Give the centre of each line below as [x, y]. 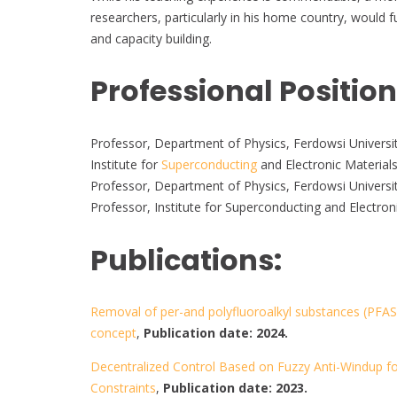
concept [113, 333]
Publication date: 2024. [216, 333]
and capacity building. [151, 38]
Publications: [186, 260]
